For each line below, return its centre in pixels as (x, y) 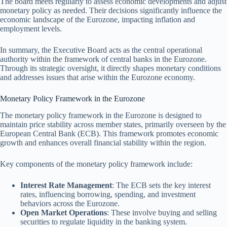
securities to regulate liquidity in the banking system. (104, 221)
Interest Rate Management (66, 185)
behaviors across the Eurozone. (70, 203)
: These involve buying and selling (162, 212)
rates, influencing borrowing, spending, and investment (108, 194)
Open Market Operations (64, 212)
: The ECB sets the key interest (161, 185)
